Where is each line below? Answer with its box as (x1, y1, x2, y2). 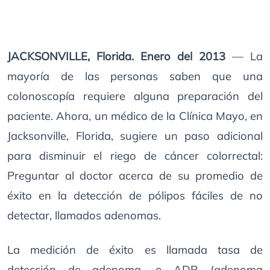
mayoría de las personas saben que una (7, 69, 263, 83)
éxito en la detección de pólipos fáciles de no (7, 189, 263, 202)
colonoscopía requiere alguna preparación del (7, 89, 263, 103)
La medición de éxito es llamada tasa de (7, 243, 263, 257)
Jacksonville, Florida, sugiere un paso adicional (7, 129, 263, 143)
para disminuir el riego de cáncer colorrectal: (7, 149, 263, 163)
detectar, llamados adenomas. (7, 209, 161, 222)
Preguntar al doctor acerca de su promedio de (7, 169, 263, 183)
